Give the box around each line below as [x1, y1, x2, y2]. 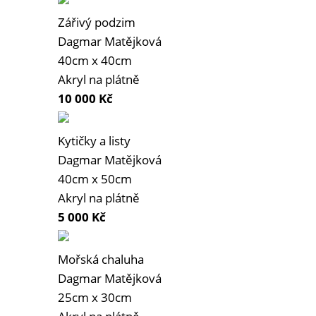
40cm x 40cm [58, 52, 132, 69]
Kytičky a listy [58, 133, 130, 150]
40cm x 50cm [58, 171, 132, 188]
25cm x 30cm [58, 289, 132, 306]
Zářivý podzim [58, 14, 135, 31]
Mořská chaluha [58, 251, 144, 268]
